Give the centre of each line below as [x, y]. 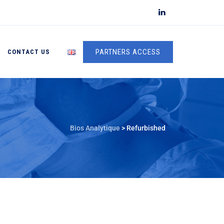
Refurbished [146, 128]
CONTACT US [29, 52]
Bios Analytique [95, 128]
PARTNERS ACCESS [128, 52]
